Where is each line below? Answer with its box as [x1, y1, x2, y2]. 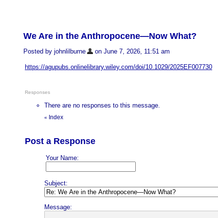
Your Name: [46, 154, 79, 162]
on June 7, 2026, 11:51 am [93, 48, 170, 55]
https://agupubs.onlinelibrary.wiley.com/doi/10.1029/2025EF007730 [25, 63, 212, 71]
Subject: [44, 180, 68, 187]
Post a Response [25, 136, 95, 146]
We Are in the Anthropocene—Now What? [23, 31, 197, 41]
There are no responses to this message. [44, 102, 160, 109]
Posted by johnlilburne [23, 48, 86, 55]
